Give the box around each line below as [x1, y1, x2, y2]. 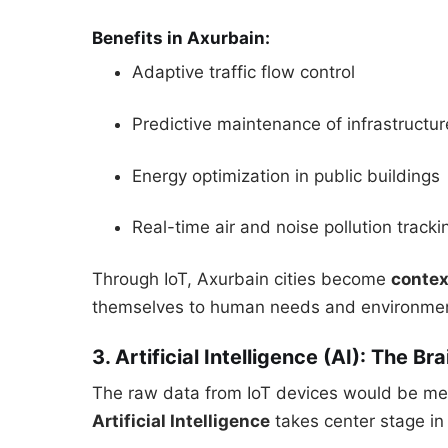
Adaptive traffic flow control [132, 61, 355, 82]
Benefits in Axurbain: [92, 28, 270, 49]
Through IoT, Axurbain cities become [92, 269, 391, 290]
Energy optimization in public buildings [132, 165, 440, 186]
